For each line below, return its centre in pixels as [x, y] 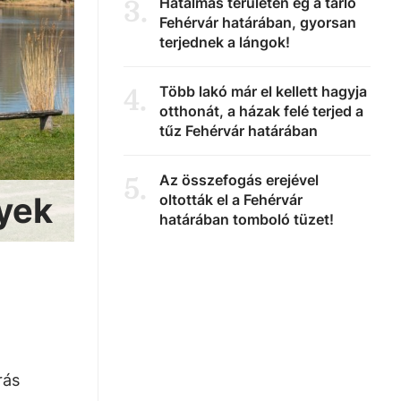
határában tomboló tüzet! [247, 219]
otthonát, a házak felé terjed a [261, 111]
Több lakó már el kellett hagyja [263, 91]
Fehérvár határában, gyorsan [258, 22]
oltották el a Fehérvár [231, 200]
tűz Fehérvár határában [239, 131]
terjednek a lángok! [225, 42]
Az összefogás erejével [239, 180]
